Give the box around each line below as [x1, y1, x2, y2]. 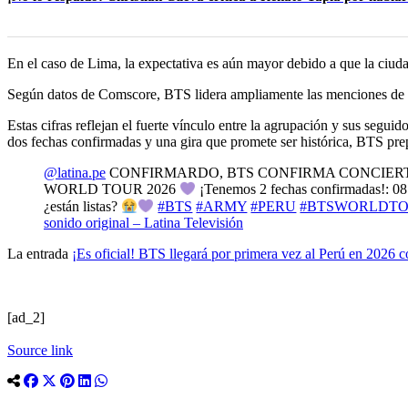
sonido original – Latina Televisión [44, 214, 243, 230]
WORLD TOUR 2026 [44, 181, 179, 198]
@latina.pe [44, 165, 106, 181]
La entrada [7, 245, 72, 261]
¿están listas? [44, 198, 121, 214]
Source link [7, 342, 73, 358]
